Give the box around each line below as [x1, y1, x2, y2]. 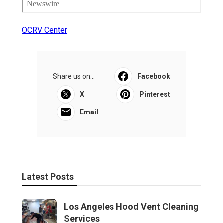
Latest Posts [22, 171, 74, 182]
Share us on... [53, 72, 95, 81]
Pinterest [139, 90, 170, 99]
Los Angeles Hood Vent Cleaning [64, 201, 199, 212]
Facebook [137, 72, 170, 81]
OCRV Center [22, 25, 67, 35]
